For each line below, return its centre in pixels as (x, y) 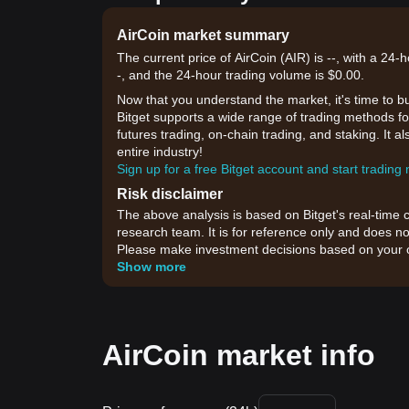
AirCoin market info (239, 355)
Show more (152, 267)
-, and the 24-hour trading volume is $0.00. (241, 75)
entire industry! (160, 152)
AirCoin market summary (203, 35)
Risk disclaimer (170, 194)
